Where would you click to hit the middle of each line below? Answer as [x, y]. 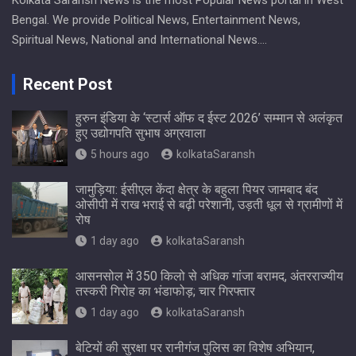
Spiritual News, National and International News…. [139, 40]
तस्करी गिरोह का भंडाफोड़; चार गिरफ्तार [165, 292]
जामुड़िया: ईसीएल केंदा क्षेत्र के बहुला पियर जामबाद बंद [197, 190]
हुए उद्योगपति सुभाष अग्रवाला [141, 133]
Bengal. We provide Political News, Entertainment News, [156, 20]
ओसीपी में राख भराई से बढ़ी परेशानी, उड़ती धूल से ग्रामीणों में [209, 205]
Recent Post [68, 85]
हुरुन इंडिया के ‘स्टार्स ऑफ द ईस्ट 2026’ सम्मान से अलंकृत [209, 118]
